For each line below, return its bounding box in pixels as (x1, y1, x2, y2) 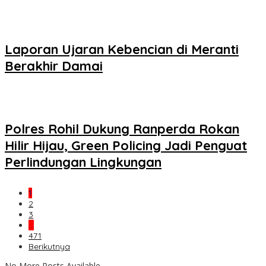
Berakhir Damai (5, 58, 103, 75)
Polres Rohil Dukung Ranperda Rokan (5, 120, 239, 137)
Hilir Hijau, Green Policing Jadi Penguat (5, 137, 247, 154)
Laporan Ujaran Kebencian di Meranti (5, 41, 239, 58)
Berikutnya (28, 241, 70, 252)
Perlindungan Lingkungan (5, 153, 161, 170)
